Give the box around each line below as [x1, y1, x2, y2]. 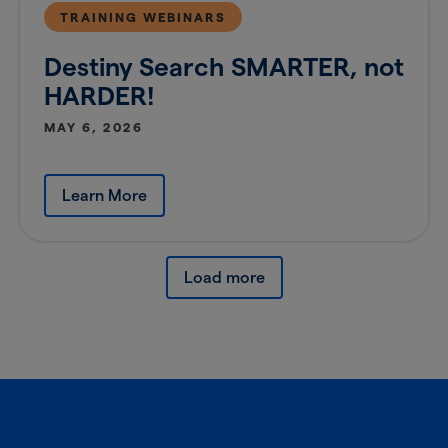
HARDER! [44, 81, 154, 111]
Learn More [62, 187, 147, 205]
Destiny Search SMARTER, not [44, 52, 404, 82]
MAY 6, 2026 [44, 120, 143, 135]
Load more [183, 269, 265, 287]
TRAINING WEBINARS [60, 10, 227, 25]
